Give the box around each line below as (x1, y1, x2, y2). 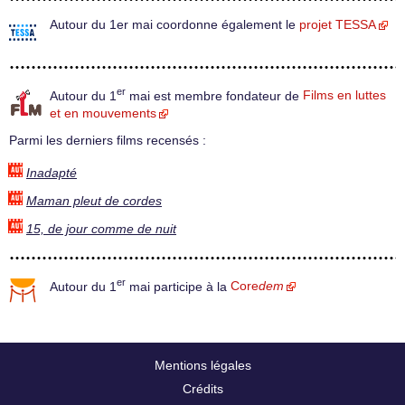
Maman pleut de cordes (26, 193, 162, 208)
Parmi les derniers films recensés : (9, 134, 206, 148)
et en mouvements (50, 107, 156, 121)
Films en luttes (303, 89, 386, 103)
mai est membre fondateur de (126, 89, 303, 103)
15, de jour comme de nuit (26, 221, 176, 236)
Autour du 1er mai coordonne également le (50, 17, 299, 32)
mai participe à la (126, 279, 231, 294)
